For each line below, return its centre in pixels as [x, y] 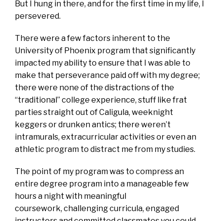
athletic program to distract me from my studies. [105, 149]
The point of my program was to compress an [99, 171]
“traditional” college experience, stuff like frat [101, 100]
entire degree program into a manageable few [102, 184]
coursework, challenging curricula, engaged [97, 208]
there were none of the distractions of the [94, 87]
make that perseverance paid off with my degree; [107, 75]
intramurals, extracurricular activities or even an [106, 137]
